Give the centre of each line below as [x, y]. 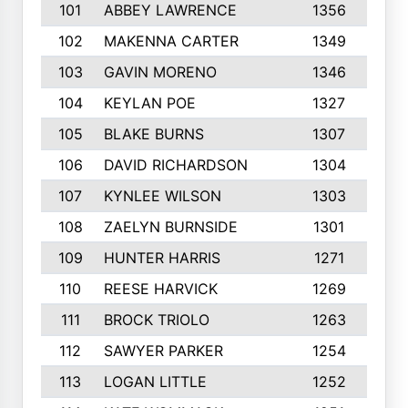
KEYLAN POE [149, 103]
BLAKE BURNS [153, 134]
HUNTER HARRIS [162, 258]
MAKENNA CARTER [171, 41]
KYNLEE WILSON [162, 196]
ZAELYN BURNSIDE [170, 227]
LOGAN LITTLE [155, 382]
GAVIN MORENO [160, 72]
